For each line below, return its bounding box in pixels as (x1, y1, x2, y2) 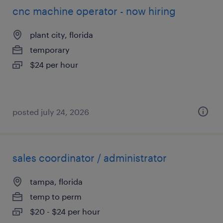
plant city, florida (30, 30, 93, 39)
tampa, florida (30, 177, 83, 186)
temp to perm (30, 192, 82, 201)
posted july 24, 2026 (12, 107, 89, 116)
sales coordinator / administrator (12, 152, 167, 164)
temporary (30, 45, 70, 54)
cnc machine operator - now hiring (12, 5, 176, 17)
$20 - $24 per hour (30, 207, 100, 216)
